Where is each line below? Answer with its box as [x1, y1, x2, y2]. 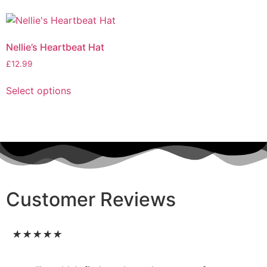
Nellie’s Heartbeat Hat [6, 41, 104, 54]
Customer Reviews [6, 187, 176, 211]
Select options [6, 85, 71, 97]
